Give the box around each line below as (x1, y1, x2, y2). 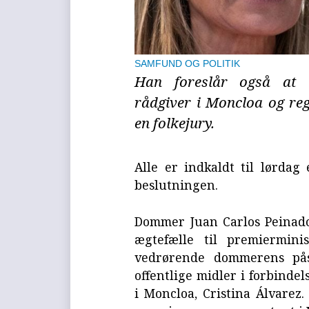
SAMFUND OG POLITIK (134, 59, 241, 70)
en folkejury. (134, 113, 215, 133)
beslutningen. (134, 176, 219, 193)
